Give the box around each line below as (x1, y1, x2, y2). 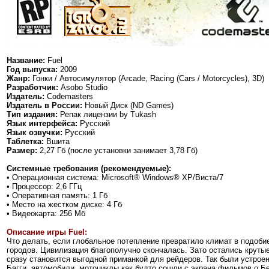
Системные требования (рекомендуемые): (7, 163, 171, 173)
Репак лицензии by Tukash (58, 109, 156, 119)
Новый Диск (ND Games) (82, 100, 174, 110)
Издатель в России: (7, 100, 82, 110)
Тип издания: (7, 109, 58, 119)
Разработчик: (7, 82, 58, 92)
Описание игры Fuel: (7, 227, 87, 237)
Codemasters (44, 91, 93, 101)
